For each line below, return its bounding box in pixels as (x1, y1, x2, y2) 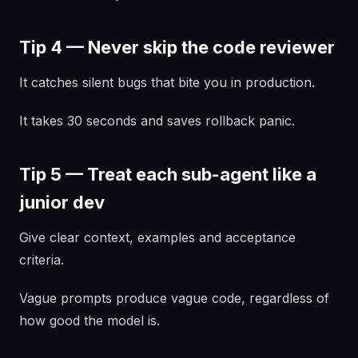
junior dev (19, 192, 105, 213)
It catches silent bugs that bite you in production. (19, 74, 315, 90)
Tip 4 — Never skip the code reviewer (19, 37, 335, 58)
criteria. (19, 252, 64, 268)
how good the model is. (19, 312, 160, 328)
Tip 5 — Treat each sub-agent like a (19, 164, 316, 185)
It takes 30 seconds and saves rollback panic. (19, 113, 295, 129)
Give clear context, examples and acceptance (19, 229, 296, 245)
